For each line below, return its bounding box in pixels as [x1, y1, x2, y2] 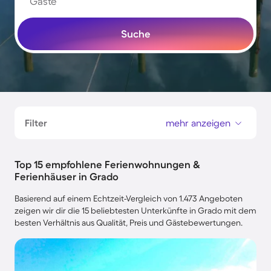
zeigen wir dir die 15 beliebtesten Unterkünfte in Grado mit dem [15, 206, 256, 215]
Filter [25, 117, 47, 128]
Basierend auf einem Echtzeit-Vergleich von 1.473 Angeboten [15, 194, 243, 203]
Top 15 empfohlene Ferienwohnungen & [15, 158, 200, 170]
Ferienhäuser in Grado [15, 171, 119, 182]
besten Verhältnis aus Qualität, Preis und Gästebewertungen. [15, 218, 243, 227]
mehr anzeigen [166, 117, 230, 128]
